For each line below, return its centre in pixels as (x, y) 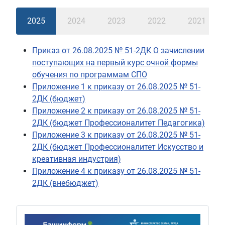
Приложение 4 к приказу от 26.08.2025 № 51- (116, 171)
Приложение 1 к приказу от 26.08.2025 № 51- (116, 87)
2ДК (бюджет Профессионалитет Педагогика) (119, 123)
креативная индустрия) (77, 159)
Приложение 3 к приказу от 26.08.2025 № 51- (116, 135)
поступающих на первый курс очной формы (115, 63)
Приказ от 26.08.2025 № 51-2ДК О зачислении (118, 51)
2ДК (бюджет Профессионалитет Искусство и (118, 147)
